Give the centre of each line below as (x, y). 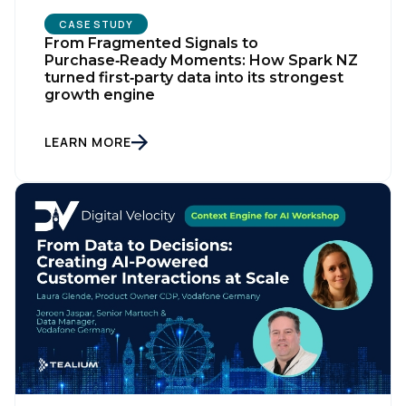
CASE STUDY (96, 24)
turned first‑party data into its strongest (194, 78)
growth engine (100, 95)
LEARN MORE (88, 142)
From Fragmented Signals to (151, 43)
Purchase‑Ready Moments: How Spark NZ (201, 61)
